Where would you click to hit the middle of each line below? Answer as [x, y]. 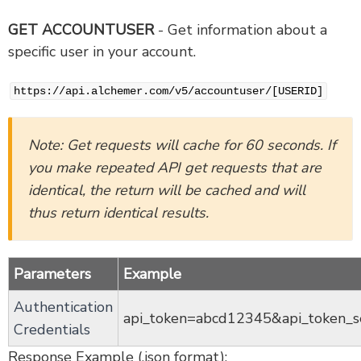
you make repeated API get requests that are [175, 167]
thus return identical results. [118, 212]
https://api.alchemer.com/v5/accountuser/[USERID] [168, 91]
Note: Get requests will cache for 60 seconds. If [182, 145]
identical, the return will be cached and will [167, 190]
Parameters [52, 274]
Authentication [63, 307]
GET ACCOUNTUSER [81, 29]
